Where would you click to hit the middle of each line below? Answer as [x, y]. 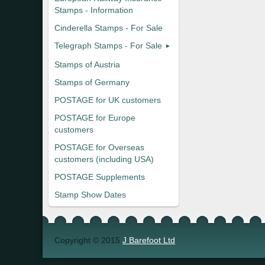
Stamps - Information [94, 10]
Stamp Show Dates [90, 195]
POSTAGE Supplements [100, 177]
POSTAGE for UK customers [108, 100]
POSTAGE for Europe [95, 118]
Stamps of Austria [87, 64]
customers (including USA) [104, 159]
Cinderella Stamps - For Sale [109, 28]
